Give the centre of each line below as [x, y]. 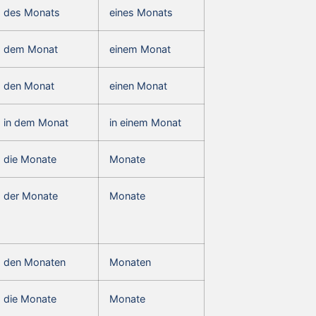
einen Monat [138, 85]
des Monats [32, 12]
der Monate [31, 195]
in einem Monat [145, 122]
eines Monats [141, 12]
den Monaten [35, 262]
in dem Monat [36, 122]
